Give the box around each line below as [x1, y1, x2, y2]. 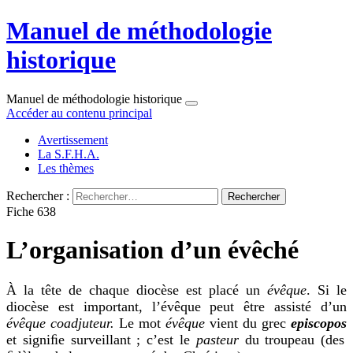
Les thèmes [38, 161, 94, 175]
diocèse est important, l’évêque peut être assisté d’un [6, 298, 347, 314]
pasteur [195, 331, 239, 347]
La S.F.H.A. [38, 147, 99, 161]
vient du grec [210, 314, 291, 331]
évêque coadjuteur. [6, 314, 119, 331]
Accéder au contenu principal [6, 106, 152, 120]
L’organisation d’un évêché [6, 236, 299, 265]
